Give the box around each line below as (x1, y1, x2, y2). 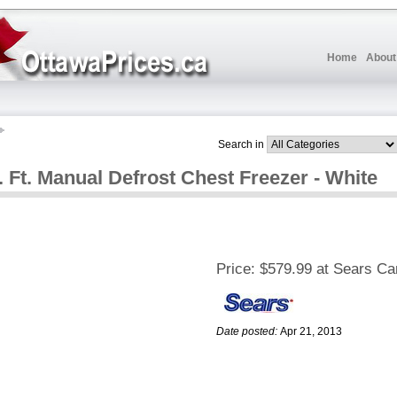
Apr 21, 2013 (280, 325, 342, 339)
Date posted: (216, 325, 277, 339)
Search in (218, 137, 264, 151)
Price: (216, 261, 255, 278)
